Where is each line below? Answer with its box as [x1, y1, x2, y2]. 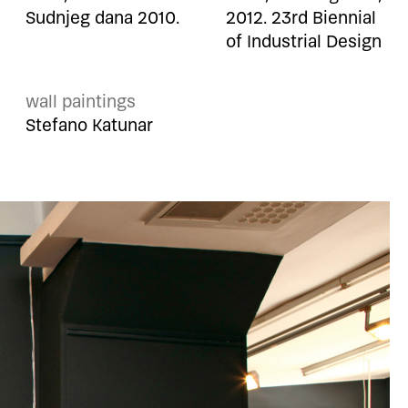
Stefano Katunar [25, 113, 153, 138]
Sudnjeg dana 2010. [25, 5, 179, 31]
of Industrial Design [226, 29, 382, 55]
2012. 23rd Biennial [226, 5, 376, 31]
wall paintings [25, 89, 136, 115]
